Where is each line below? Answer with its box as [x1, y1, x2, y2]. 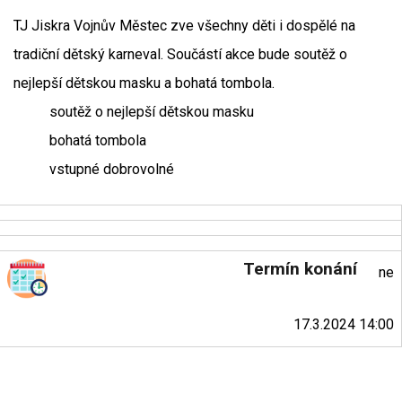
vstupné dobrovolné [49, 160, 174, 178]
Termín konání [242, 258, 357, 279]
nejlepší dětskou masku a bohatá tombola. [13, 74, 275, 92]
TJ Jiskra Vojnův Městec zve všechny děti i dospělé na [13, 16, 355, 34]
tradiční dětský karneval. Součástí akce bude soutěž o [13, 45, 347, 63]
